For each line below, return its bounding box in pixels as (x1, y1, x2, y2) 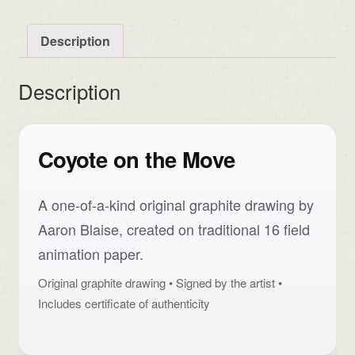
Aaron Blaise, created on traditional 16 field (37, 219, 310, 240)
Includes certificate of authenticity (37, 295, 210, 312)
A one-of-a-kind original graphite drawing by (37, 194, 314, 216)
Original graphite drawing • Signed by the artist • (37, 274, 282, 292)
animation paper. (37, 243, 143, 265)
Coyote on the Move (37, 143, 235, 174)
